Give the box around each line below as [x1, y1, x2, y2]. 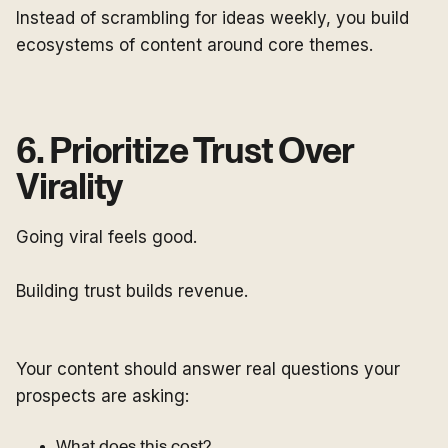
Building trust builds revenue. [16, 281, 248, 302]
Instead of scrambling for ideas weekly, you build [16, 8, 409, 29]
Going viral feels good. [16, 227, 197, 248]
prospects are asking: [16, 386, 189, 407]
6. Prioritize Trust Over [16, 134, 354, 171]
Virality [16, 170, 123, 207]
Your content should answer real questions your [16, 359, 400, 380]
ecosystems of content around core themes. [16, 35, 373, 56]
